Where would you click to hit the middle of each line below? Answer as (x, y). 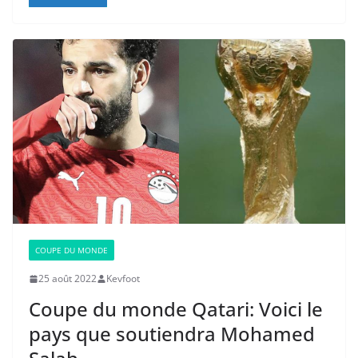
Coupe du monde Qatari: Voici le (176, 309)
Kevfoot (123, 279)
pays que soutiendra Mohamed (172, 334)
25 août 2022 (68, 279)
